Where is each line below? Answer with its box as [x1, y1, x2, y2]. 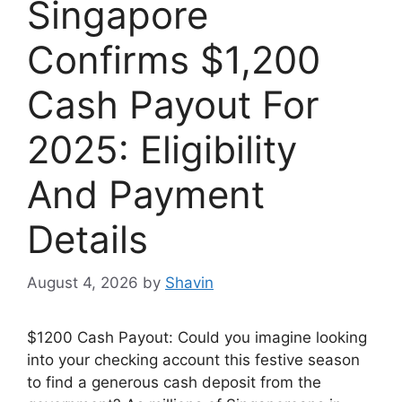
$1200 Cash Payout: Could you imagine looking [27, 328, 367, 347]
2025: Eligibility [27, 126, 297, 172]
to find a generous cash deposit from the [27, 373, 321, 392]
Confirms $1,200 [27, 36, 320, 83]
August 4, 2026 [27, 274, 138, 293]
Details [27, 215, 148, 262]
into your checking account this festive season [27, 351, 360, 370]
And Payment [27, 170, 265, 217]
